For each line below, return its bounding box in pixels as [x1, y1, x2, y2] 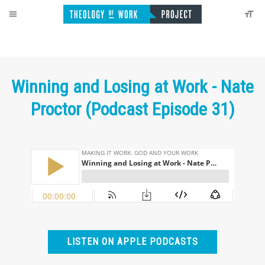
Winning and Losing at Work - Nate [11, 76, 254, 97]
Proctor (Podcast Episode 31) [30, 99, 235, 119]
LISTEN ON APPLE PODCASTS [67, 236, 198, 247]
